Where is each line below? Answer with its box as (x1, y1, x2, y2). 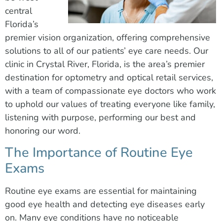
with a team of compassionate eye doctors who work (5, 85, 216, 97)
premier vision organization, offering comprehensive (5, 32, 210, 44)
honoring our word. (5, 125, 80, 137)
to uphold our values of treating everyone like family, (5, 98, 215, 110)
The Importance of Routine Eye (5, 143, 193, 162)
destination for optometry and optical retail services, (5, 72, 213, 84)
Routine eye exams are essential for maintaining (5, 184, 197, 197)
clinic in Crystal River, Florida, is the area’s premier (5, 58, 205, 71)
